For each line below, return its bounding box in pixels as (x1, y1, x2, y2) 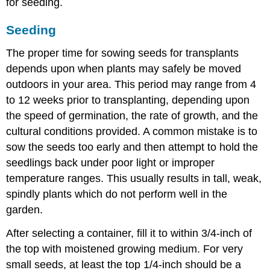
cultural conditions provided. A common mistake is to (6, 125, 258, 137)
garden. (6, 203, 43, 216)
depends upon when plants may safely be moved (6, 62, 242, 75)
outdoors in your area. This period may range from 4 (6, 78, 257, 90)
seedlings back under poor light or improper (6, 156, 215, 169)
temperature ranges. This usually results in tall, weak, (6, 172, 262, 184)
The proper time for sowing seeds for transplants (6, 46, 239, 59)
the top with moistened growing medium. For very (6, 242, 243, 255)
